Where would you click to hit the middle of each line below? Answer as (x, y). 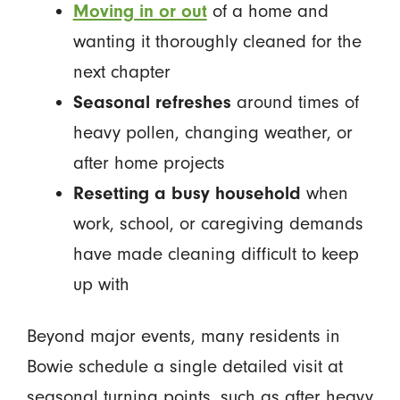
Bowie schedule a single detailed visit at (184, 367)
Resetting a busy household (187, 193)
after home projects (149, 162)
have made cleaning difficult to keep (216, 254)
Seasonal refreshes (152, 102)
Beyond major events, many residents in (183, 337)
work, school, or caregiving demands (218, 223)
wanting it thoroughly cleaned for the (217, 41)
